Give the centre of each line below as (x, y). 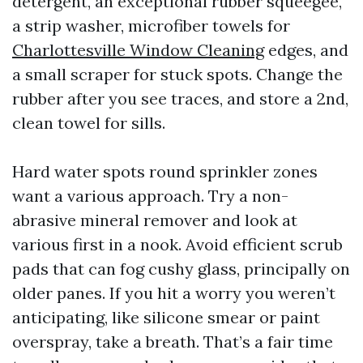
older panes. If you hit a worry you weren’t (174, 293)
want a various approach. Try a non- (150, 195)
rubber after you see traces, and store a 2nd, (180, 98)
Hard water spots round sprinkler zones (165, 171)
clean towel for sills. (89, 122)
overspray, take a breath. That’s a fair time (173, 341)
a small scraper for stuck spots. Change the (177, 74)
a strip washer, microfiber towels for (151, 25)
